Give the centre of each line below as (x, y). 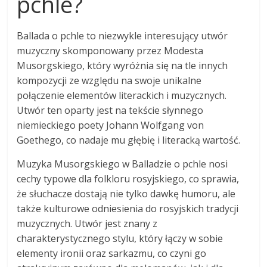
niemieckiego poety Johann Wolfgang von (111, 125)
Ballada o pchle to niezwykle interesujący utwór (122, 35)
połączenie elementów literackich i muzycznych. (122, 95)
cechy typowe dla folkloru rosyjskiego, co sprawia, (128, 178)
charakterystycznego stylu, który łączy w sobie (120, 238)
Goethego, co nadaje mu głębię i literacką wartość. (129, 140)
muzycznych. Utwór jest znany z (87, 223)
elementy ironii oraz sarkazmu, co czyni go (112, 253)
